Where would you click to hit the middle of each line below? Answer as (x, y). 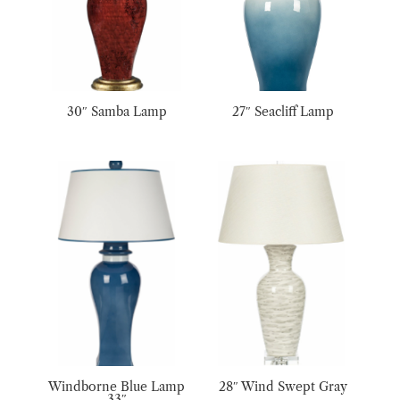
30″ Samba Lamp (117, 112)
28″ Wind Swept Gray (283, 386)
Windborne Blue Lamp (117, 386)
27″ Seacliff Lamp (283, 112)
